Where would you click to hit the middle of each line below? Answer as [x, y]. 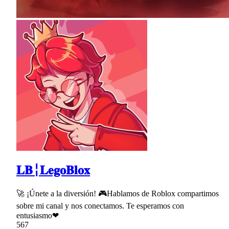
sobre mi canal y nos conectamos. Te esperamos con [100, 205]
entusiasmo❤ [38, 215]
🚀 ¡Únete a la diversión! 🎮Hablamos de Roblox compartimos [118, 193]
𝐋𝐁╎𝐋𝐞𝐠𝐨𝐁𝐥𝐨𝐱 [53, 170]
